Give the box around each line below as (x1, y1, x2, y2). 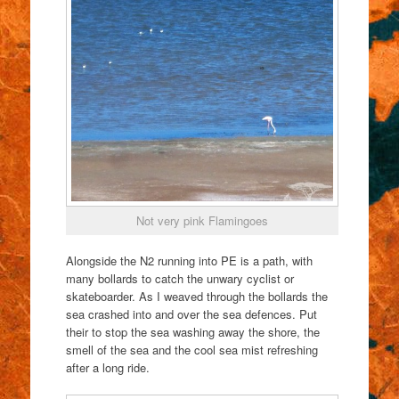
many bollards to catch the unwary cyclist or (65, 270, 294, 288)
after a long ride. (65, 359, 150, 377)
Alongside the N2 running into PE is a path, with (65, 252, 313, 270)
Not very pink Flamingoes (135, 211, 268, 229)
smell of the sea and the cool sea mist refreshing (65, 341, 318, 359)
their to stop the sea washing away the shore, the (65, 323, 320, 341)
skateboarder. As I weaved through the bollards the (65, 288, 328, 305)
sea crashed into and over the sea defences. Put (65, 305, 317, 323)
